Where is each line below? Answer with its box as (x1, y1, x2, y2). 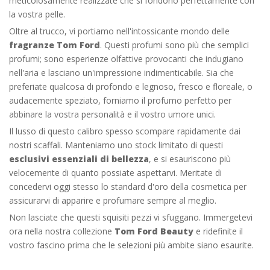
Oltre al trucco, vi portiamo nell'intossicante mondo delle (9, 25, 230, 37)
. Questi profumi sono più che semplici (100, 39, 249, 51)
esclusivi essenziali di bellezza (9, 152, 149, 165)
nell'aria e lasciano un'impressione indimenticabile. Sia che (9, 66, 234, 78)
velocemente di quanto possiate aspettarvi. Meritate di (9, 166, 222, 178)
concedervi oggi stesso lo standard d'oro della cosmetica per (9, 180, 246, 192)
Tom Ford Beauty (115, 225, 193, 237)
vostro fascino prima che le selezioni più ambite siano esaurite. (9, 239, 254, 251)
